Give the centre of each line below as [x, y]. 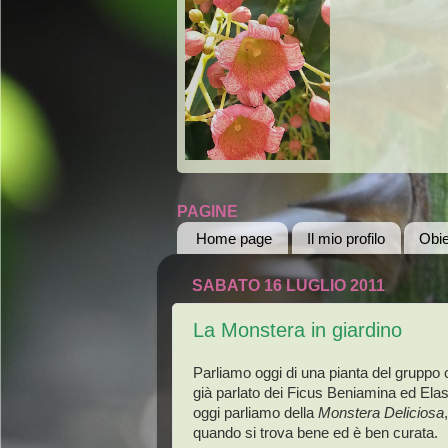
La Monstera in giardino [297, 330]
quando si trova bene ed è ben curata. [315, 432]
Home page [233, 238]
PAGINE [207, 212]
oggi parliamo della [255, 412]
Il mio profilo [345, 238]
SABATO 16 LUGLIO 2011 [288, 286]
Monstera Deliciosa [381, 412]
